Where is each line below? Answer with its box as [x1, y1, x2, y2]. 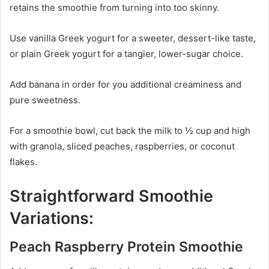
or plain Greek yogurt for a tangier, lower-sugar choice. [10, 47, 243, 59]
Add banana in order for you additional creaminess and [10, 78, 241, 90]
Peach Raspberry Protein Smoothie [10, 238, 243, 256]
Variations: [10, 208, 94, 228]
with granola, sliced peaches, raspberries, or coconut [10, 140, 235, 152]
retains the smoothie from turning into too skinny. [10, 1, 219, 13]
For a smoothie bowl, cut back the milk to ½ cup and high [10, 124, 250, 136]
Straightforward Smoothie [10, 186, 213, 206]
